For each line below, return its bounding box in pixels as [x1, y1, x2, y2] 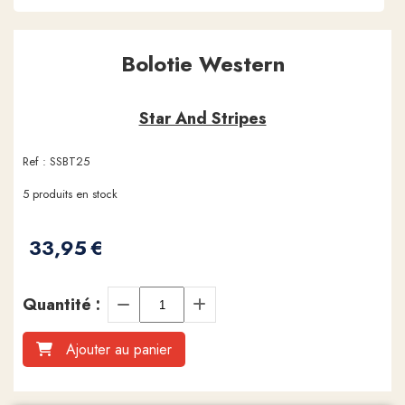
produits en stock [29, 185, 118, 203]
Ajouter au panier [66, 339, 172, 361]
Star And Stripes [138, 107, 267, 131]
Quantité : [23, 293, 100, 317]
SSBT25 [50, 153, 89, 171]
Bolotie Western [120, 48, 285, 80]
